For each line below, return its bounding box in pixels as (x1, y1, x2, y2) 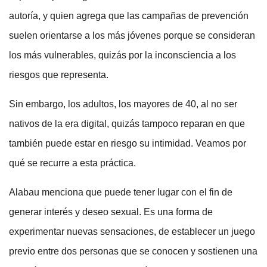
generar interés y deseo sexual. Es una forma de (9, 207, 213, 218)
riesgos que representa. (9, 70, 108, 80)
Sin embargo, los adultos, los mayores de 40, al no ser (9, 99, 237, 110)
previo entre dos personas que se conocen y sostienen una (9, 246, 257, 257)
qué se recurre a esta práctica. (9, 158, 136, 169)
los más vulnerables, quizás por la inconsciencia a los (9, 50, 236, 61)
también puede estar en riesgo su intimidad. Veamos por (9, 138, 246, 149)
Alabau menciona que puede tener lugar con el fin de (9, 187, 232, 198)
